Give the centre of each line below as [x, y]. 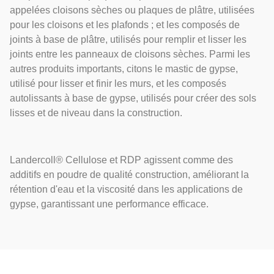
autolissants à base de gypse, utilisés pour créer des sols [133, 98]
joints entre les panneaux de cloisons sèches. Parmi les [130, 54]
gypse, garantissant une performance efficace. [110, 204]
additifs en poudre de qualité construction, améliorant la [129, 174]
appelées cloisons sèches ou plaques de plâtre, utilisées [132, 10]
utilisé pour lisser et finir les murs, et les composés [118, 83]
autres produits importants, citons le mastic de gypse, [124, 68]
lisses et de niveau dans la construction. [96, 113]
